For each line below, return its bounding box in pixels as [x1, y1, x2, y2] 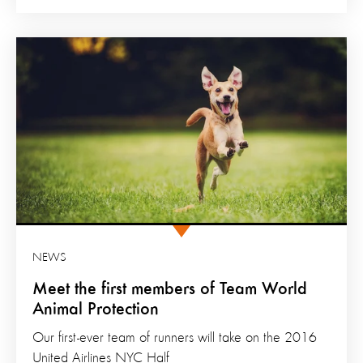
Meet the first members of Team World [32, 280, 307, 299]
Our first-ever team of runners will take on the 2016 [32, 331, 317, 346]
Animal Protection [32, 301, 159, 319]
